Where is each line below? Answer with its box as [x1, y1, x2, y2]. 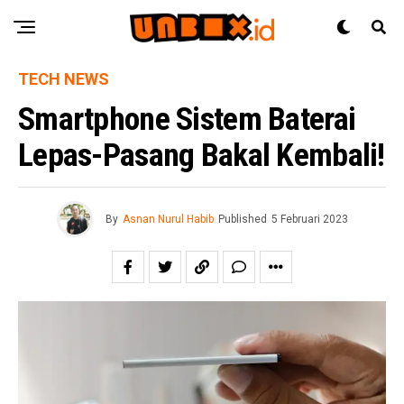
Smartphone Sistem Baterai [18, 100, 356, 138]
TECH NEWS [18, 69, 109, 88]
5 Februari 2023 [271, 213, 348, 225]
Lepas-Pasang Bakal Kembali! [18, 136, 385, 174]
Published [217, 213, 267, 225]
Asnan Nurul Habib [122, 213, 214, 225]
